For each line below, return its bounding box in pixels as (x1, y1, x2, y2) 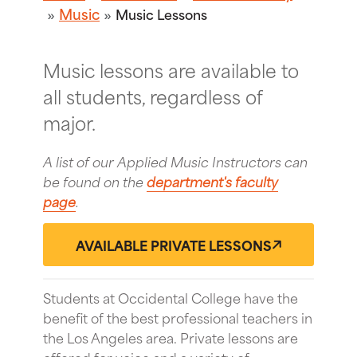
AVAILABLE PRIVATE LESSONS (76, 233, 272, 255)
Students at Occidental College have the (43, 286, 298, 308)
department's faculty (147, 170, 278, 191)
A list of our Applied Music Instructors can (43, 150, 308, 171)
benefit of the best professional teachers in (43, 306, 312, 328)
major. (43, 107, 96, 136)
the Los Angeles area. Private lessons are (43, 326, 298, 347)
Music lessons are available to (43, 54, 299, 84)
